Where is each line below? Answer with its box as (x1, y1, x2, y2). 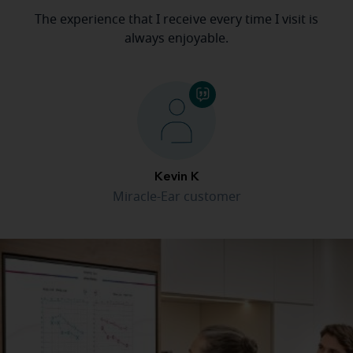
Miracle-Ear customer (112, 191, 241, 204)
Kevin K (154, 171, 199, 184)
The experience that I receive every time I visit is (35, 13, 318, 27)
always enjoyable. (124, 32, 229, 46)
